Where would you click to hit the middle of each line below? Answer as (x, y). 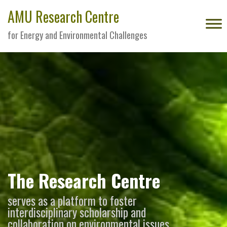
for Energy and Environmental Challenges (77, 35)
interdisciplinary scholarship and (77, 212)
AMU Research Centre (63, 16)
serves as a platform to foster (72, 200)
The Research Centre (84, 180)
